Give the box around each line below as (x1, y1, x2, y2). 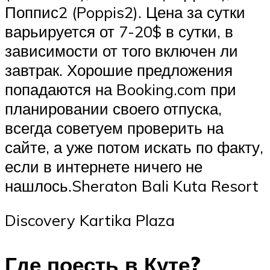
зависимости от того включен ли (5, 40, 238, 60)
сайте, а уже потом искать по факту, (5, 137, 263, 157)
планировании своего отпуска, (5, 98, 222, 118)
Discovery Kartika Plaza (5, 210, 175, 230)
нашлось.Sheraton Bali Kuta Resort (5, 175, 259, 195)
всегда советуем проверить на (5, 118, 224, 137)
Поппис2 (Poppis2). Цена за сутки (5, 2, 245, 22)
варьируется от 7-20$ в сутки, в (5, 21, 233, 41)
